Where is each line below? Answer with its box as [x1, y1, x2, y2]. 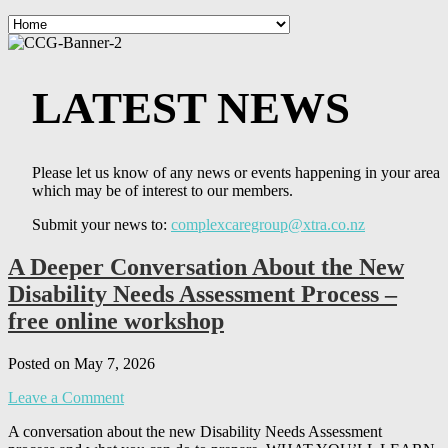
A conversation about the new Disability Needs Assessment [8, 422, 382, 440]
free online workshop [8, 307, 224, 334]
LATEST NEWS [32, 83, 350, 134]
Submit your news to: [32, 216, 171, 234]
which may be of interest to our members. [32, 182, 293, 200]
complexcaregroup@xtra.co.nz [171, 216, 365, 234]
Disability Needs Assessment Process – [8, 280, 397, 307]
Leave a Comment [8, 388, 124, 406]
